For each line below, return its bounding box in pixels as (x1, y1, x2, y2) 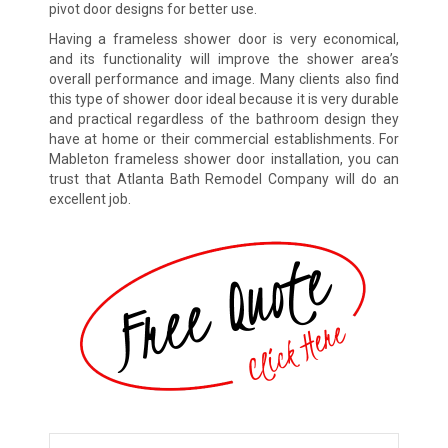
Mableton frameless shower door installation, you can (48, 150, 400, 167)
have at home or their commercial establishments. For (48, 130, 400, 147)
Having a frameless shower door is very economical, (48, 30, 400, 47)
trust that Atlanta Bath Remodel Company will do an (48, 170, 400, 187)
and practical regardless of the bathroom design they (48, 110, 400, 127)
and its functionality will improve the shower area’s (48, 50, 400, 67)
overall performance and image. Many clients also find (48, 70, 400, 87)
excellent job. (48, 190, 131, 207)
